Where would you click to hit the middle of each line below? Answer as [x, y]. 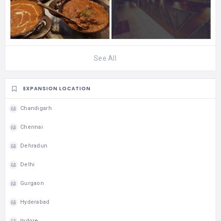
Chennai [32, 127]
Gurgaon [32, 184]
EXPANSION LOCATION [57, 89]
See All [105, 58]
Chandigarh [36, 109]
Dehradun [34, 146]
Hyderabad [35, 202]
